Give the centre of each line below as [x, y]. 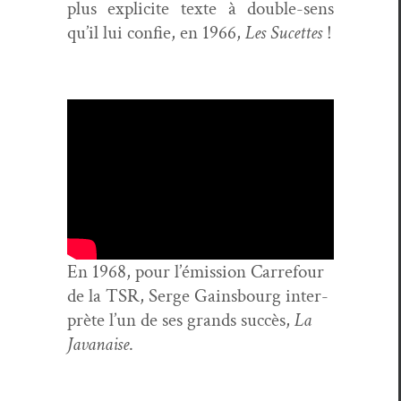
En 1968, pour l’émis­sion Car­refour [195, 271]
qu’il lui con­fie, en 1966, [156, 32]
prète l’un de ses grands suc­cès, [180, 320]
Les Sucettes [286, 32]
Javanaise [98, 344]
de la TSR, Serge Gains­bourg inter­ [197, 295]
